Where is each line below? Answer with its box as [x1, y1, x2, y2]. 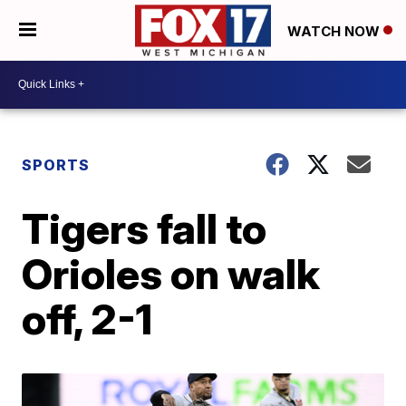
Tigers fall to [22, 202, 267, 254]
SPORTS [22, 155, 91, 174]
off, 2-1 [22, 293, 153, 344]
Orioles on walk [22, 247, 321, 299]
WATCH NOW [287, 22, 383, 40]
